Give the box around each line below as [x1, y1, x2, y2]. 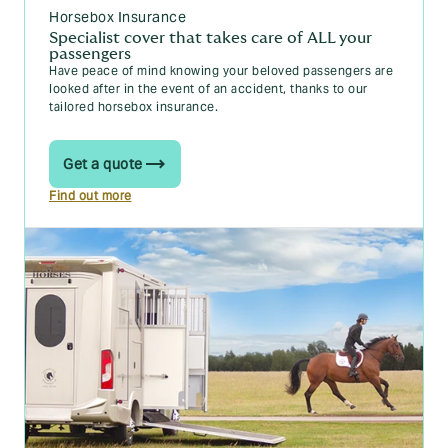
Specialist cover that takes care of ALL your [49, 30, 372, 46]
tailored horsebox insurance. [49, 99, 218, 114]
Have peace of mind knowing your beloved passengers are [49, 63, 393, 78]
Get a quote [63, 155, 143, 173]
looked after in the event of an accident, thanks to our [49, 81, 368, 96]
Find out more [49, 188, 132, 203]
